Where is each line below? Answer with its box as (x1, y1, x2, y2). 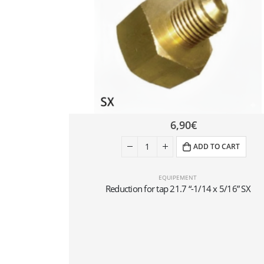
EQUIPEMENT (159, 173, 197, 181)
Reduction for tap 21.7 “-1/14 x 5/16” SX (105, 182, 250, 194)
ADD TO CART (193, 141, 240, 151)
